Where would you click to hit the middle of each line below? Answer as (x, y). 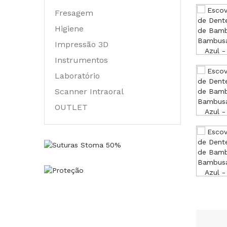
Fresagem (74, 13)
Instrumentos (81, 60)
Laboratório (77, 76)
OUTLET (71, 107)
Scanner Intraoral (89, 91)
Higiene (69, 29)
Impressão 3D (82, 44)
